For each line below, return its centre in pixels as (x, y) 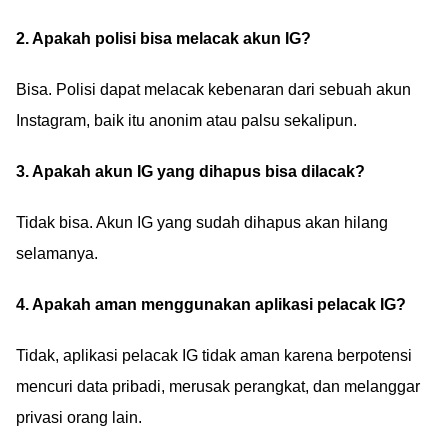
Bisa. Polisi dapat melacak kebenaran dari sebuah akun (213, 89)
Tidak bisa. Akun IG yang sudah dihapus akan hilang (202, 222)
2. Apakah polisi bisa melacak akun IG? (163, 38)
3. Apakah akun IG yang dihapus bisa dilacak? (190, 171)
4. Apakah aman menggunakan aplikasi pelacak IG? (211, 304)
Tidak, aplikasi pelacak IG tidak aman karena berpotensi (214, 355)
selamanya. (57, 253)
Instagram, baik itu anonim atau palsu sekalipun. (186, 120)
